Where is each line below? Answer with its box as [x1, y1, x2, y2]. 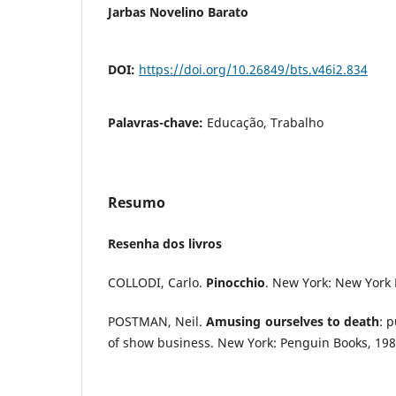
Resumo [108, 192, 165, 212]
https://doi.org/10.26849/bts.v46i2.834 [139, 60, 368, 78]
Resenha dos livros [108, 234, 222, 252]
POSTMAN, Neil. [108, 312, 207, 330]
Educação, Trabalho [207, 113, 324, 131]
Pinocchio [206, 273, 265, 291]
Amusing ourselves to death [206, 312, 380, 330]
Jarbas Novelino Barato [108, 3, 248, 20]
